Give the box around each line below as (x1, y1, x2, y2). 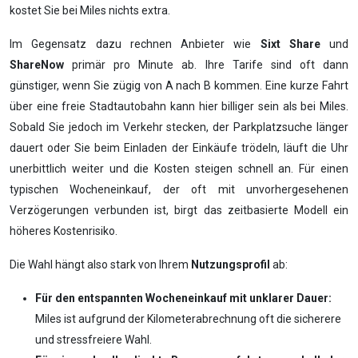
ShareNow (10, 58, 64, 71)
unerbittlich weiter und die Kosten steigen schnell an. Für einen (10, 162, 348, 175)
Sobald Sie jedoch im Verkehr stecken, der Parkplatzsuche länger (10, 121, 348, 133)
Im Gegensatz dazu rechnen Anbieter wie (10, 38, 261, 50)
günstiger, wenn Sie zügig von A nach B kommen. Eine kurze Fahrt (10, 79, 348, 92)
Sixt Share (260, 38, 320, 50)
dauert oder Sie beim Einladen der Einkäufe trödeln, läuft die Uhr (10, 141, 348, 154)
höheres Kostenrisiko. (10, 225, 117, 237)
